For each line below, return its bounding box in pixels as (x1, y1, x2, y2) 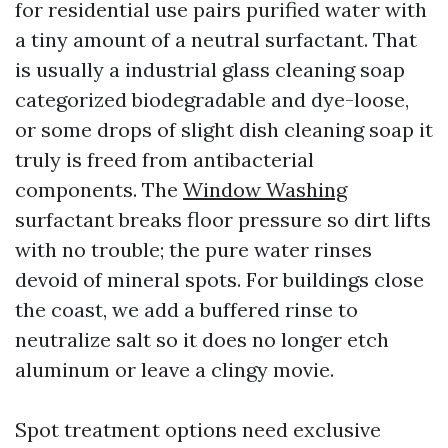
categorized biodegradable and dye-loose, (15, 87, 409, 112)
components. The (15, 177, 183, 202)
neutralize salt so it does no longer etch (15, 327, 389, 352)
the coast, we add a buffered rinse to (15, 297, 358, 322)
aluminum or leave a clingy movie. (15, 357, 334, 382)
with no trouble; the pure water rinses (15, 237, 372, 262)
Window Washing (183, 177, 347, 202)
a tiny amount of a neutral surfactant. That (15, 27, 417, 52)
